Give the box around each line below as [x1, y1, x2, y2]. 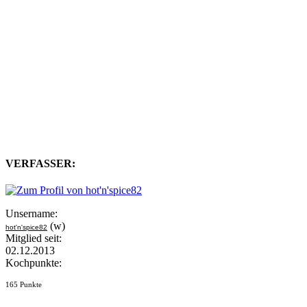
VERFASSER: [5, 157, 75, 169]
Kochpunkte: [5, 257, 62, 269]
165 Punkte [5, 280, 42, 289]
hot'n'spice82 [5, 223, 47, 232]
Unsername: [5, 208, 58, 220]
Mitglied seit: [5, 232, 62, 245]
